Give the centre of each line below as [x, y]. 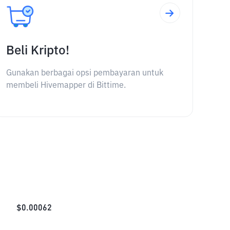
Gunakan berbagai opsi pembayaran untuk [84, 73]
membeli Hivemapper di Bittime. [66, 86]
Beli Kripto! [37, 51]
